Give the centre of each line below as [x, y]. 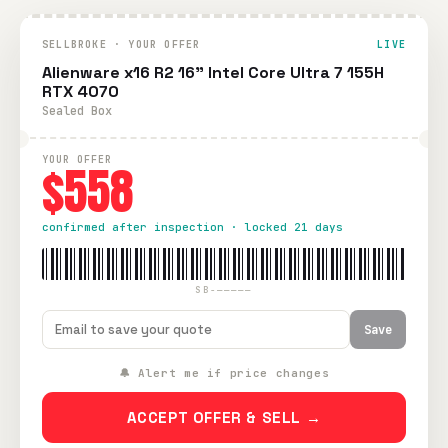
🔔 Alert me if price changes [224, 373]
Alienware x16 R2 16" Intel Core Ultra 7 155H [213, 72]
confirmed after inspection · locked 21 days [192, 227]
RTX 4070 [80, 91]
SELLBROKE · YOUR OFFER [121, 44]
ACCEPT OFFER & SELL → [224, 417]
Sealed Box [77, 111]
